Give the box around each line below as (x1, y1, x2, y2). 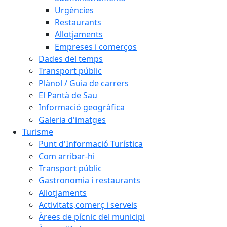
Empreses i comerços (55, 41, 137, 52)
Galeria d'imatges (39, 114, 106, 125)
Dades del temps (39, 53, 103, 64)
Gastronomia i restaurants (39, 175, 140, 186)
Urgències (55, 5, 94, 16)
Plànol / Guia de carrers (39, 78, 129, 89)
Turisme (22, 126, 53, 137)
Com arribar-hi (39, 150, 95, 162)
